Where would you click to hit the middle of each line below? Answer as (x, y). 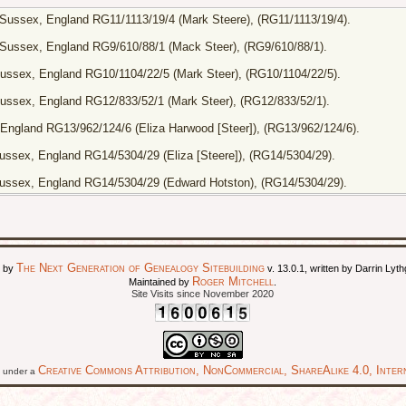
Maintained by (161, 282)
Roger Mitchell (233, 282)
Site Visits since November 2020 (203, 294)
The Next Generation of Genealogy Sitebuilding (141, 268)
